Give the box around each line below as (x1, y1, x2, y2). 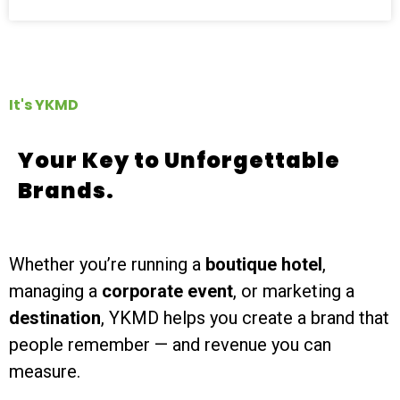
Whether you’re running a (9, 254, 205, 275)
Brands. (18, 176, 114, 205)
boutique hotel (205, 254, 322, 275)
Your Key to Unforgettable (18, 146, 340, 175)
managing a (9, 280, 102, 302)
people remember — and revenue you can (9, 334, 331, 355)
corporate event (102, 280, 233, 302)
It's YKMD (9, 95, 79, 115)
